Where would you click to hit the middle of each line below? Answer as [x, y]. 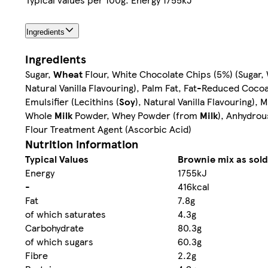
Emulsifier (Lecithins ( [72, 102]
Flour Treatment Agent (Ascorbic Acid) [108, 129]
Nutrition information [82, 144]
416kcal [194, 187]
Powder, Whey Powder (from [136, 115]
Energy [40, 173]
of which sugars [59, 242]
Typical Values [57, 159]
